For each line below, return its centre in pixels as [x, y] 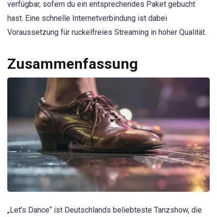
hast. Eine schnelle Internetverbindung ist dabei [87, 18]
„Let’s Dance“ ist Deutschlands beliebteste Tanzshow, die [105, 210]
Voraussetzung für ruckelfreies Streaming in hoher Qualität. [107, 32]
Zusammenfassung [73, 64]
